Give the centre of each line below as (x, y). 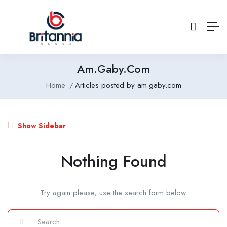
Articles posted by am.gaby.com (128, 85)
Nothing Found (113, 161)
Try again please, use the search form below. (113, 193)
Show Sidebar (41, 126)
